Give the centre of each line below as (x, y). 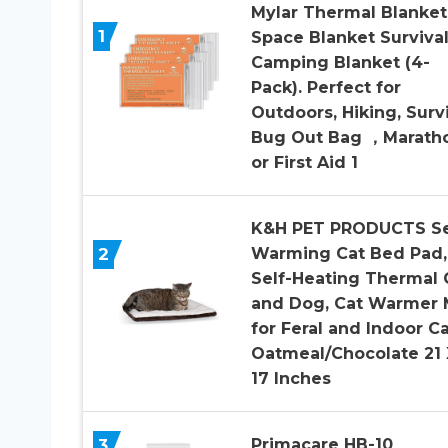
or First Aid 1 (304, 162)
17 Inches (290, 378)
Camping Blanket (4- (340, 62)
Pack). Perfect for (325, 87)
